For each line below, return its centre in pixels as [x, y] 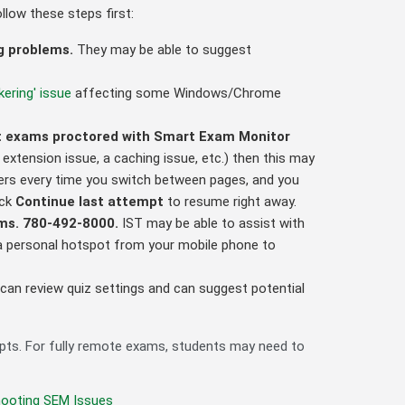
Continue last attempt [89, 202]
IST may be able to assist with [213, 224]
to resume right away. [230, 202]
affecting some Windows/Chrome [176, 94]
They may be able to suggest [164, 50]
